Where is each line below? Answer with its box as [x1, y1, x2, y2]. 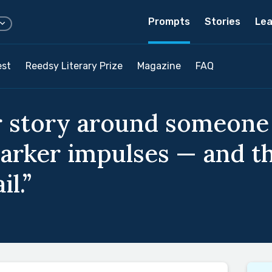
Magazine [137, 60, 181, 72]
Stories [205, 16, 240, 27]
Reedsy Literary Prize [25, 60, 123, 72]
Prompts [148, 16, 190, 27]
